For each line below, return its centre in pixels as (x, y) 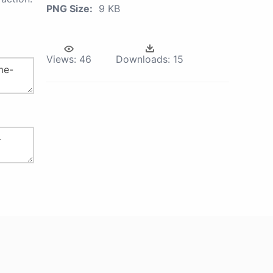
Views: (61, 59)
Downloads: (143, 59)
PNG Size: (69, 9)
